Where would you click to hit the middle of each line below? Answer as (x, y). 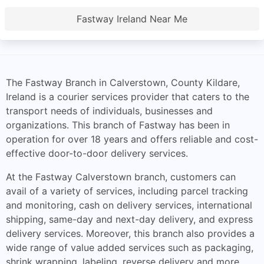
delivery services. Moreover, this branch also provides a (130, 233)
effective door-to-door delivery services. (97, 153)
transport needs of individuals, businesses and (109, 111)
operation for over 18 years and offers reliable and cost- (132, 139)
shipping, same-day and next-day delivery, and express (129, 219)
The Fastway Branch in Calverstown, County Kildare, (123, 82)
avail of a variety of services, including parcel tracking (127, 191)
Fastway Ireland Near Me (132, 19)
